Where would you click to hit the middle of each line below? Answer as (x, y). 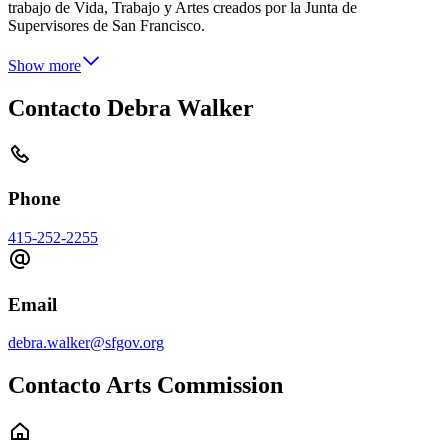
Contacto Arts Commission (145, 385)
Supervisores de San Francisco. (106, 25)
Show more (44, 65)
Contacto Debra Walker (131, 107)
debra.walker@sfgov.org (86, 343)
